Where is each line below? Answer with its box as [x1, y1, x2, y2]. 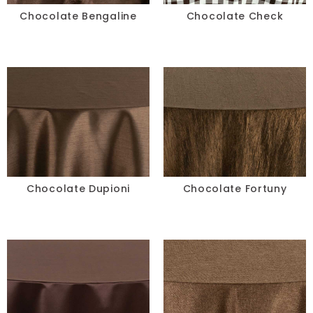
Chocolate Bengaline [20, 9, 137, 24]
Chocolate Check [186, 9, 284, 24]
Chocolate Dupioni [27, 181, 130, 196]
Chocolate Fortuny [182, 181, 287, 196]
